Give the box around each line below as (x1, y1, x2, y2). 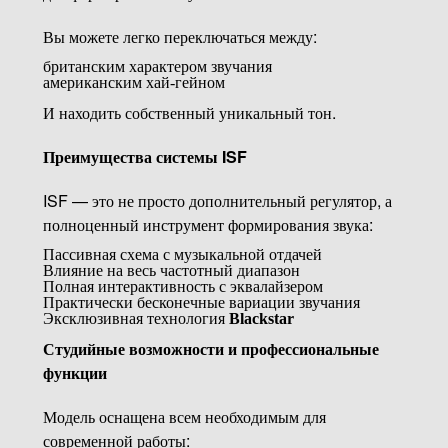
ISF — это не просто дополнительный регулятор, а (42, 188, 392, 212)
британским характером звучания (42, 57, 272, 75)
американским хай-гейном (42, 73, 225, 91)
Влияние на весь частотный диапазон (42, 261, 300, 279)
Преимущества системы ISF (42, 144, 247, 168)
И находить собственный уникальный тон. (42, 100, 336, 124)
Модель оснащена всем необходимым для (42, 404, 326, 428)
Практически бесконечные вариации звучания (42, 293, 360, 311)
